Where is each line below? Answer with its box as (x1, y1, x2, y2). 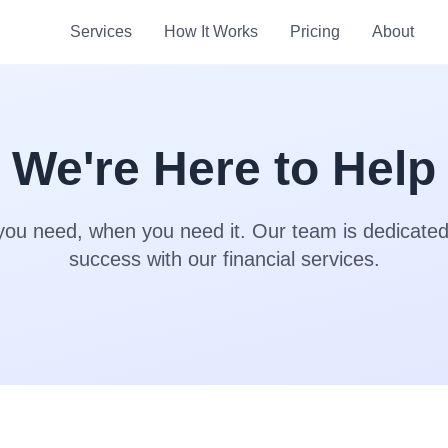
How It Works (163, 23, 258, 40)
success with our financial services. (68, 248, 380, 270)
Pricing (289, 23, 340, 40)
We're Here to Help (12, 142, 436, 195)
